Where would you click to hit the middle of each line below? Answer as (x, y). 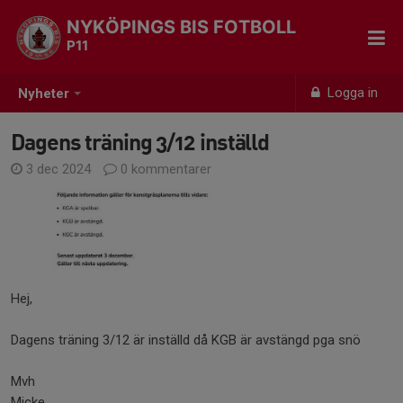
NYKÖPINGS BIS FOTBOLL (181, 27)
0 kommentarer (164, 169)
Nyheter (44, 94)
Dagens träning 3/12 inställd (140, 142)
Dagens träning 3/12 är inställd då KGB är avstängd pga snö (186, 340)
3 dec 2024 (58, 169)
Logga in (351, 93)
